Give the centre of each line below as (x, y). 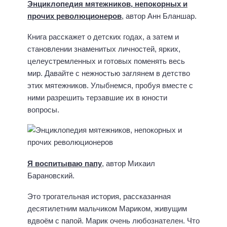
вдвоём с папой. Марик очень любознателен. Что (113, 220)
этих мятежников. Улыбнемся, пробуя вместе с (110, 85)
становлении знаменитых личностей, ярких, (104, 49)
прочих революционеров (74, 16)
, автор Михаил (128, 164)
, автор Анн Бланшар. (159, 16)
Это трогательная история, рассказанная (99, 196)
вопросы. (43, 109)
